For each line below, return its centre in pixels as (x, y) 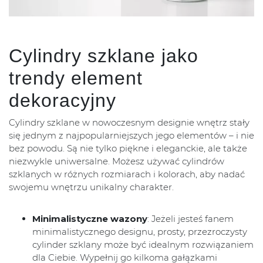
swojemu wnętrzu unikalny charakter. (91, 187)
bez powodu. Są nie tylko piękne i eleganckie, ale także (128, 149)
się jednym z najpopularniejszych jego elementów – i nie (131, 136)
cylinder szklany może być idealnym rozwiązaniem (143, 245)
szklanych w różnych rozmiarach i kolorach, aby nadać (127, 174)
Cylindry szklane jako (104, 56)
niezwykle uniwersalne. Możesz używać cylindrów (117, 161)
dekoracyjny (63, 101)
